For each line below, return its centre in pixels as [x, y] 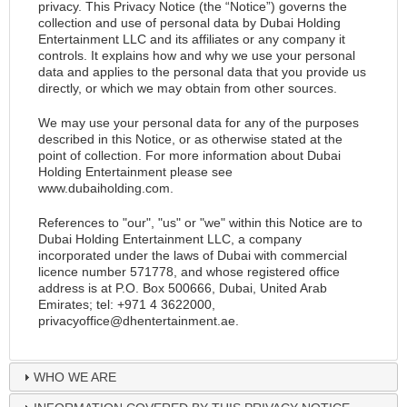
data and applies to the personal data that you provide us [202, 72]
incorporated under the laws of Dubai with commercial [192, 255]
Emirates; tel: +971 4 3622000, [126, 304]
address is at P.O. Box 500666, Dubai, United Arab [182, 288]
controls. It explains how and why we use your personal [196, 55]
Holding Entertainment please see [135, 172]
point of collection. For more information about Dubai [189, 155]
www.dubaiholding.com [104, 188]
